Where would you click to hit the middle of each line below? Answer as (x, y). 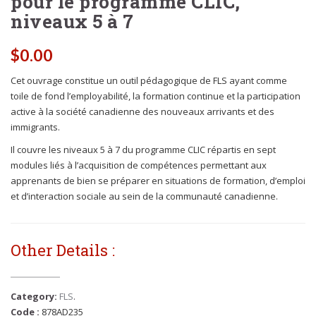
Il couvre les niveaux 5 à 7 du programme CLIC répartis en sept (143, 150)
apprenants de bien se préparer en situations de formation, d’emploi (158, 181)
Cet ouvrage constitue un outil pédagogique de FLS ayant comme (149, 80)
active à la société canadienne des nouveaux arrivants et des (142, 111)
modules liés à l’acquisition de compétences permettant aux (139, 165)
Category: (35, 296)
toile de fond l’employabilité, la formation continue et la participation (156, 96)
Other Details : (63, 250)
